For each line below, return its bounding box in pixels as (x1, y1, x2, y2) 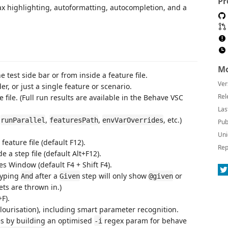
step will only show (80, 170, 149, 181)
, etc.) (163, 115, 182, 125)
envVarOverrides (102, 116, 163, 124)
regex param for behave (102, 215, 187, 225)
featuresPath (49, 116, 98, 124)
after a (33, 170, 60, 181)
